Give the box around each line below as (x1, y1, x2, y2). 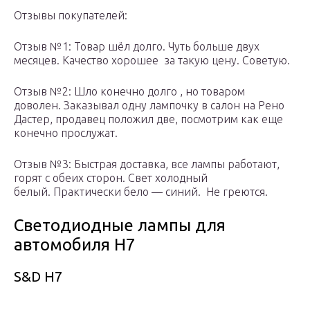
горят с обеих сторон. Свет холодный (14, 172, 208, 185)
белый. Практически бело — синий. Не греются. (14, 185, 268, 199)
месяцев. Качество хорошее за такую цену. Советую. (14, 54, 293, 67)
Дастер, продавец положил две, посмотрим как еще (14, 113, 283, 126)
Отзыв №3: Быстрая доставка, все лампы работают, (14, 158, 280, 171)
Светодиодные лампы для (14, 216, 226, 235)
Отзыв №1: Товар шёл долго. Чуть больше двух (14, 40, 259, 53)
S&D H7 (14, 268, 62, 285)
